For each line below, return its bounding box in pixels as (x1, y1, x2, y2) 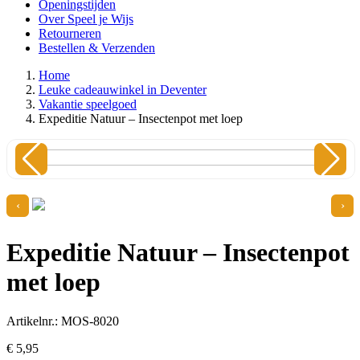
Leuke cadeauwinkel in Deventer (39, 83, 207, 97)
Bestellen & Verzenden (39, 41, 155, 55)
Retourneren (39, 27, 101, 41)
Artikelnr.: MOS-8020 (6, 313, 119, 328)
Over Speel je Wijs (39, 12, 133, 27)
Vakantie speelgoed (39, 97, 137, 112)
